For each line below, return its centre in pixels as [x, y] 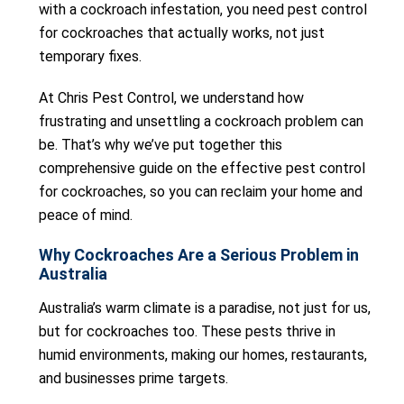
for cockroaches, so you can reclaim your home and [201, 192]
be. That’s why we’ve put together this [161, 145]
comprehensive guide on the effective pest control [202, 168]
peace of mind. [86, 215]
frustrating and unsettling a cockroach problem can [201, 121]
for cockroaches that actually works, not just [182, 33]
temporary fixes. [90, 56]
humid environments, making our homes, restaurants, [203, 355]
